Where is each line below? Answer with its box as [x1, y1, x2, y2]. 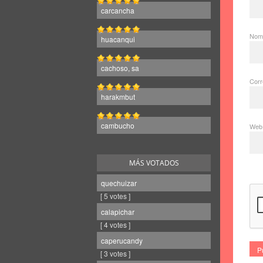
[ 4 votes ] [97, 220, 130, 230]
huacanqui [101, 34, 135, 44]
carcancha [101, 5, 134, 15]
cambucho [101, 120, 134, 130]
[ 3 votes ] [97, 248, 130, 258]
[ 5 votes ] [97, 191, 130, 201]
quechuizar [101, 178, 137, 188]
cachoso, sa [101, 63, 139, 73]
